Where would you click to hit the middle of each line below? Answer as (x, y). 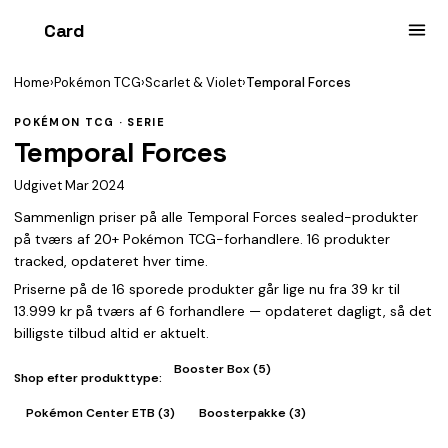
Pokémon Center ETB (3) (100, 413)
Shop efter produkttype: (88, 378)
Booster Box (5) (222, 369)
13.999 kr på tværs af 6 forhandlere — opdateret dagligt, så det (223, 311)
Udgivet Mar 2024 (69, 185)
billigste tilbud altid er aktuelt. (111, 333)
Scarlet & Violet (193, 82)
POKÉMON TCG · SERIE (90, 122)
